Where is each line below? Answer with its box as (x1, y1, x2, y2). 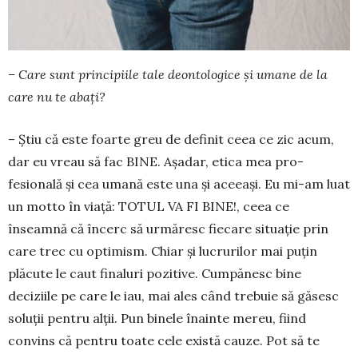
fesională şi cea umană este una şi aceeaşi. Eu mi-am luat (8, 175, 350, 192)
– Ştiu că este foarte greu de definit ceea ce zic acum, (8, 130, 334, 147)
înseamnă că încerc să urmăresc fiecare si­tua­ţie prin (8, 220, 328, 237)
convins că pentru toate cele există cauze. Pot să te (8, 332, 320, 348)
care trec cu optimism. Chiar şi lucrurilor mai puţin (8, 242, 317, 259)
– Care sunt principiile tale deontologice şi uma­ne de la (8, 66, 328, 82)
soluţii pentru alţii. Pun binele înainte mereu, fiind (8, 309, 306, 326)
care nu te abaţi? (8, 88, 105, 105)
